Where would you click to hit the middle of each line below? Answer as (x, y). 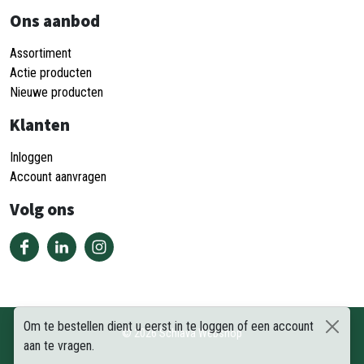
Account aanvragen (58, 177)
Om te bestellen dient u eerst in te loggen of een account (169, 326)
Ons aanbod (55, 21)
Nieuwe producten (56, 92)
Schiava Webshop (201, 333)
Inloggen (31, 157)
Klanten (40, 125)
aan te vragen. (59, 346)
